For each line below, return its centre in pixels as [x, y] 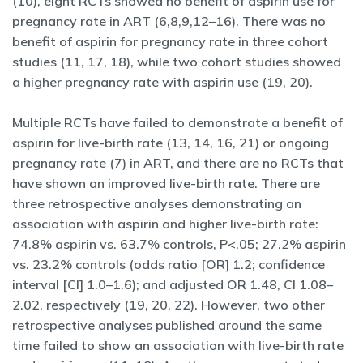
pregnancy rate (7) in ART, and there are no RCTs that [178, 163]
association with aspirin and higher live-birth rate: [165, 224]
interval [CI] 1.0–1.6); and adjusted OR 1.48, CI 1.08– [173, 284]
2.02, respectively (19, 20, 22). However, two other [169, 305]
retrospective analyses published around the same [167, 325]
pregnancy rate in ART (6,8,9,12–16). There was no [169, 21]
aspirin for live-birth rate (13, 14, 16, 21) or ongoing [171, 143]
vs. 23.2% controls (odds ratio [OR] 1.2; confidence [169, 264]
